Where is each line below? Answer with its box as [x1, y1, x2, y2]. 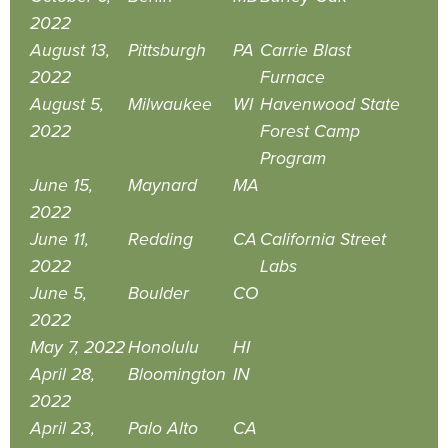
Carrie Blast [260, 40, 351, 62]
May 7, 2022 [30, 337, 125, 359]
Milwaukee [128, 94, 212, 116]
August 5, [30, 94, 104, 116]
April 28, [30, 364, 95, 386]
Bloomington [128, 364, 226, 386]
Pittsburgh [128, 40, 206, 62]
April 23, [30, 418, 95, 440]
